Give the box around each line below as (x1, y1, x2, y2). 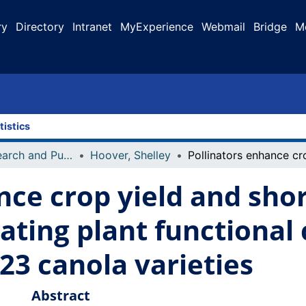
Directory (16, 20, 64, 33)
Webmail (201, 20, 245, 33)
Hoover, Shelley (90, 148, 171, 162)
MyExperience (120, 20, 193, 33)
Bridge (253, 20, 287, 33)
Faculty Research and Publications (64, 148, 72, 162)
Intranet (72, 20, 112, 33)
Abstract (31, 286, 90, 305)
